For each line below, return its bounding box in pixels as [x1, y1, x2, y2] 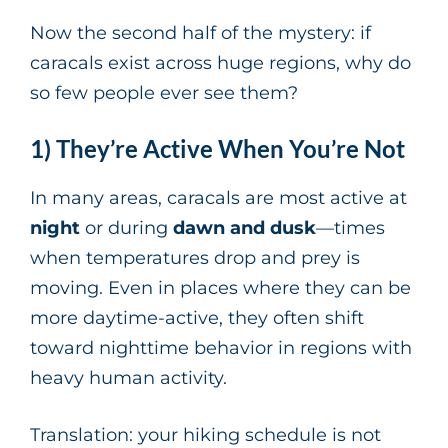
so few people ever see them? [30, 82, 298, 105]
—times [316, 217, 385, 240]
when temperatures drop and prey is [30, 247, 360, 270]
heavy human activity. [30, 367, 227, 390]
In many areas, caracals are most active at [30, 187, 407, 210]
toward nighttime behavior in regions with [30, 337, 412, 360]
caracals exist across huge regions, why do [30, 52, 411, 75]
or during [80, 217, 173, 240]
